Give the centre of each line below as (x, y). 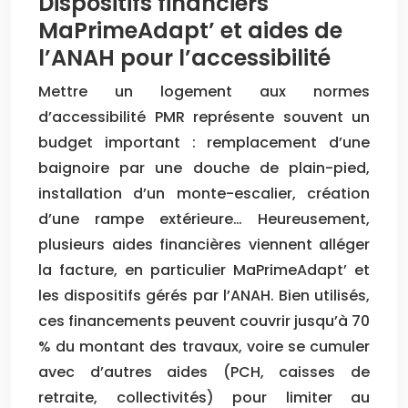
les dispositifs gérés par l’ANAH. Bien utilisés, (204, 295)
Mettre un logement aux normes (204, 91)
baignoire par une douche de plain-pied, (204, 168)
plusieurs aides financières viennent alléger (204, 244)
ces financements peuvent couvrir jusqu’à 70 (204, 321)
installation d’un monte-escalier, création (204, 193)
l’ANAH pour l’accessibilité (184, 57)
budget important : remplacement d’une (204, 142)
